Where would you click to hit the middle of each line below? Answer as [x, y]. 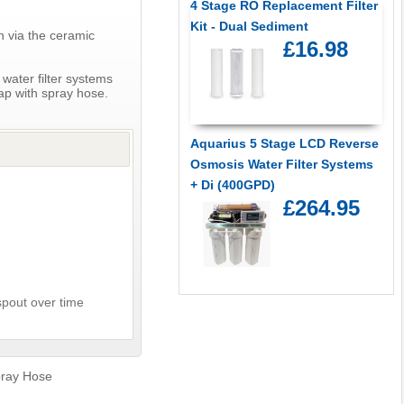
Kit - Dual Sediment [249, 27]
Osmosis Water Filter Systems [281, 165]
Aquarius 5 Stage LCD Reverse [284, 144]
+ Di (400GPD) [232, 185]
